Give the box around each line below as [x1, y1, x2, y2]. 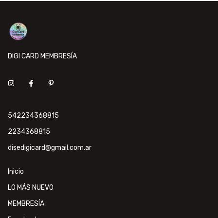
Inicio [8, 167, 24, 176]
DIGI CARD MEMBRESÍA [8, 52, 77, 60]
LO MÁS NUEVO [8, 183, 54, 192]
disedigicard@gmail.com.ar [8, 143, 91, 152]
